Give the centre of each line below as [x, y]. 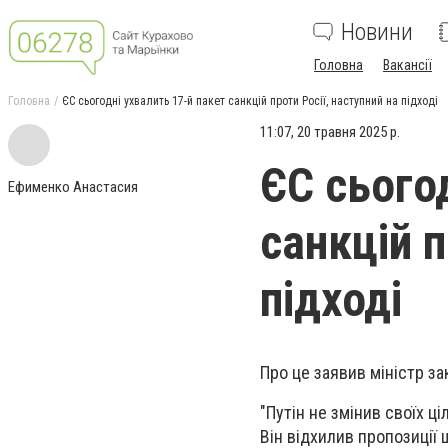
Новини [377, 32]
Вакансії [407, 65]
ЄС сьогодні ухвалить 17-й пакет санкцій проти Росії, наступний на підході [250, 101]
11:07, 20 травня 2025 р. [330, 132]
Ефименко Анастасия [73, 187]
